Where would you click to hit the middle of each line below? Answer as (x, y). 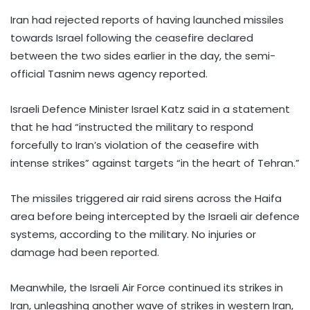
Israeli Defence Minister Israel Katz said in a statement (150, 109)
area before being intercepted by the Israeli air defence (155, 217)
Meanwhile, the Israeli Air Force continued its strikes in (147, 288)
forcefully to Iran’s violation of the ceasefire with (135, 145)
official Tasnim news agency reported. (109, 74)
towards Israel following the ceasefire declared (132, 38)
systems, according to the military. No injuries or (133, 235)
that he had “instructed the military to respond (132, 127)
